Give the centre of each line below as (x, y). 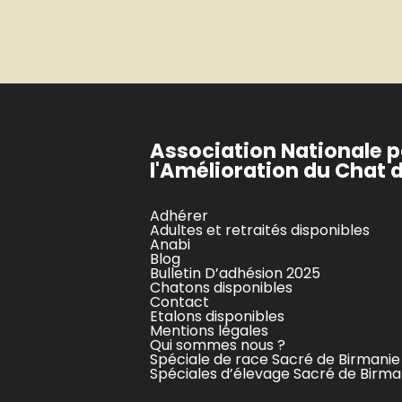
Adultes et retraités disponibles (260, 231)
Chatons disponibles (221, 288)
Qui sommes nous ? (218, 345)
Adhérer (179, 216)
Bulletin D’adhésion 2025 (235, 274)
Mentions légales (209, 331)
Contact (179, 302)
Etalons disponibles (217, 317)
